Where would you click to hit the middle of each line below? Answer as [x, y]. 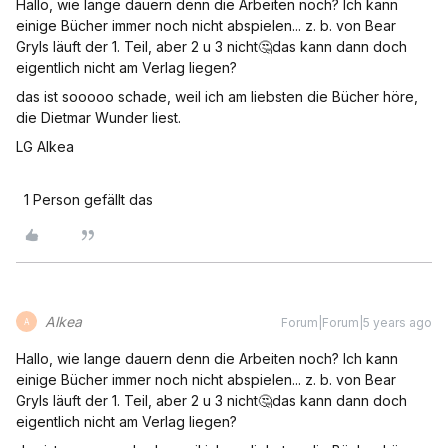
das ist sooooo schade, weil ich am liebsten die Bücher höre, [217, 97]
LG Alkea [45, 147]
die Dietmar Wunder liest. [98, 118]
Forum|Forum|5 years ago [356, 323]
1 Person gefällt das [88, 200]
